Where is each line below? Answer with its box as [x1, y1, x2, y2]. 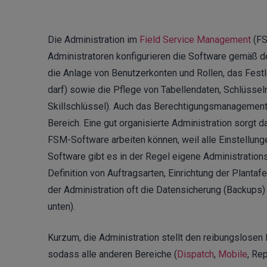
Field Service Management [139, 34, 251, 46]
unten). [48, 201, 75, 213]
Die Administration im [48, 34, 139, 46]
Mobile [218, 249, 247, 260]
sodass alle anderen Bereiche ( [48, 249, 177, 260]
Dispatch [177, 249, 214, 260]
